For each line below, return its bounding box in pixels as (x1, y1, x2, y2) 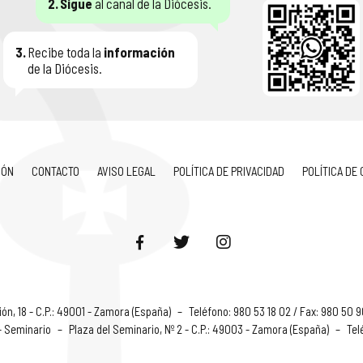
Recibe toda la (28, 44, 104, 60)
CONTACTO (31, 164, 79, 178)
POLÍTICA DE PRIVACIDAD (173, 164, 284, 178)
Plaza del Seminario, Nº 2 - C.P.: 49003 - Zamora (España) (68, 322, 331, 336)
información (104, 44, 175, 60)
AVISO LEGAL (96, 164, 156, 178)
